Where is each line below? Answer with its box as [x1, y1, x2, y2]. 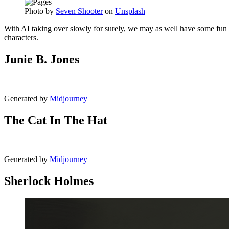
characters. [4, 33, 38, 42]
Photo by [25, 7, 56, 16]
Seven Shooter [56, 7, 103, 16]
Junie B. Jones [4, 53, 79, 66]
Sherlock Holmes [4, 174, 94, 188]
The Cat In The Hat [4, 113, 107, 127]
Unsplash [115, 7, 145, 16]
